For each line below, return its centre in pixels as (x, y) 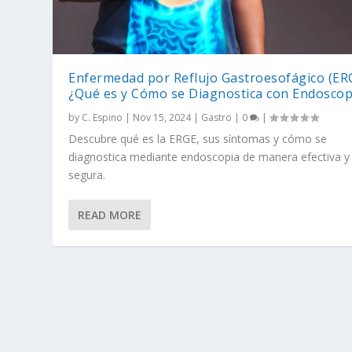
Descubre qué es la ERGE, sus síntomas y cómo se (198, 139)
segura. (87, 175)
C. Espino (103, 118)
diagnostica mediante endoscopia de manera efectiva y (209, 157)
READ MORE (110, 215)
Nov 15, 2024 (162, 118)
